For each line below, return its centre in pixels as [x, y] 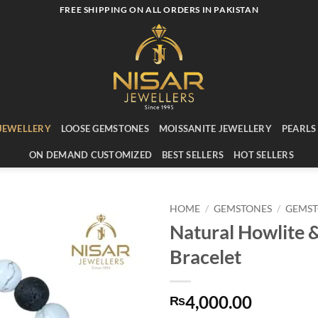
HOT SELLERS [264, 155]
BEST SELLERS [193, 155]
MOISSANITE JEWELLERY [215, 128]
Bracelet [205, 256]
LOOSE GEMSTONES [105, 128]
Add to [121, 244]
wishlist [121, 257]
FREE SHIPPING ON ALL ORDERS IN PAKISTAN [159, 10]
